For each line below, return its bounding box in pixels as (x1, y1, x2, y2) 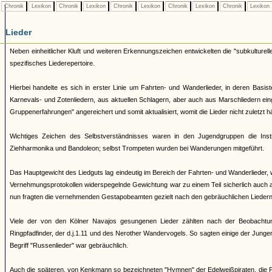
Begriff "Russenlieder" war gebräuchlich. (10, 242, 128, 249)
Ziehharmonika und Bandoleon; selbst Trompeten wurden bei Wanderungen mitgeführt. (10, 144, 264, 152)
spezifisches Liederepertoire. (10, 59, 95, 67)
